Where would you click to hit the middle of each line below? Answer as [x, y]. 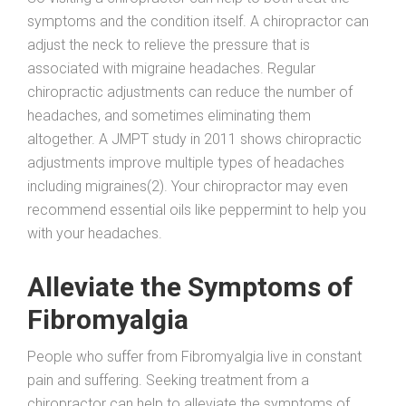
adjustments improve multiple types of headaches [186, 162]
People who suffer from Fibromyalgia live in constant [194, 356]
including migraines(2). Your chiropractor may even [188, 186]
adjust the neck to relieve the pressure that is [169, 44]
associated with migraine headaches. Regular [171, 68]
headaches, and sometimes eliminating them [169, 115]
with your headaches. [95, 233]
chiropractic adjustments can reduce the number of [190, 92]
